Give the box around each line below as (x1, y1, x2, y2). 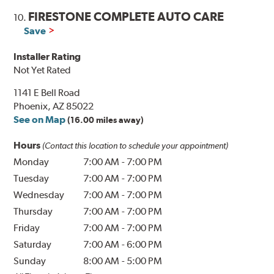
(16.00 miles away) (67, 115, 144, 125)
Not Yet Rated (13, 64, 72, 76)
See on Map (13, 114, 66, 126)
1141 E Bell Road (13, 87, 81, 99)
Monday (13, 156, 50, 168)
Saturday (13, 239, 52, 251)
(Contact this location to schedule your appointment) (42, 141, 229, 151)
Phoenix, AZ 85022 (13, 100, 94, 113)
